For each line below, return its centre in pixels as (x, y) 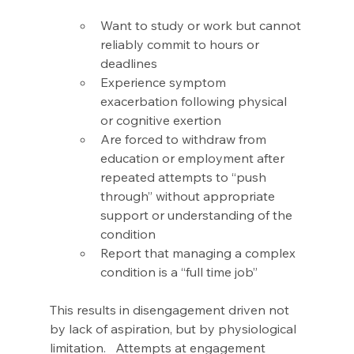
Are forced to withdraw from (185, 139)
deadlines (130, 64)
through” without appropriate (189, 196)
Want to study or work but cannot (202, 26)
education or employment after (194, 158)
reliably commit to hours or (181, 45)
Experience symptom (164, 83)
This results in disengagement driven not (171, 310)
